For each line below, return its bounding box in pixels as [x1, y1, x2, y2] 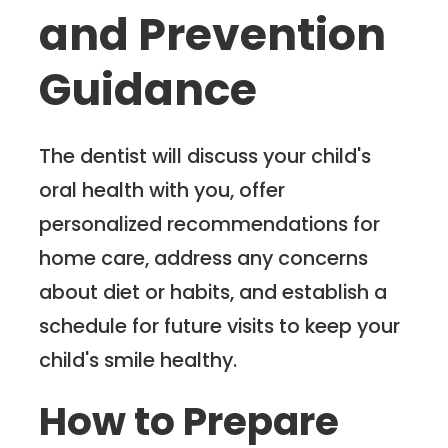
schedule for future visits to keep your [39, 311, 401, 340]
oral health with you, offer [39, 175, 286, 204]
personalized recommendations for [39, 209, 381, 238]
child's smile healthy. [39, 345, 238, 374]
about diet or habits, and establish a [39, 277, 388, 306]
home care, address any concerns [39, 243, 369, 272]
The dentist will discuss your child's [39, 141, 372, 170]
